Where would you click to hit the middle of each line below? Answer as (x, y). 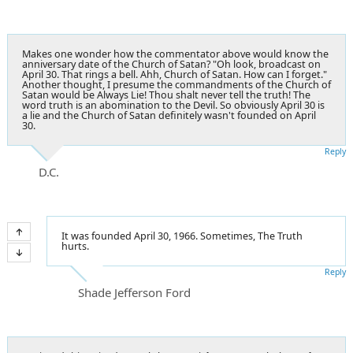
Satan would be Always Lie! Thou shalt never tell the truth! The (166, 95)
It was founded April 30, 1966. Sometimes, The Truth (182, 236)
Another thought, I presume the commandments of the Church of (176, 84)
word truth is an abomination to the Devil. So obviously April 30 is (173, 105)
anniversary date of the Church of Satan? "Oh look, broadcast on (171, 64)
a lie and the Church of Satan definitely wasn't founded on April (169, 115)
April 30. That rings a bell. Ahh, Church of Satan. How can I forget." (175, 74)
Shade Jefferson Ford (134, 292)
